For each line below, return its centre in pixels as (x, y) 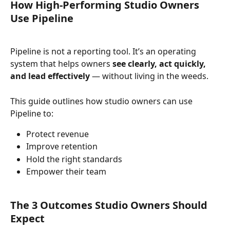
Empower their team (66, 172)
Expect (27, 219)
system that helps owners (61, 64)
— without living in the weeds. (149, 76)
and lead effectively (50, 76)
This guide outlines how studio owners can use (102, 101)
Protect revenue (57, 134)
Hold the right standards (74, 159)
